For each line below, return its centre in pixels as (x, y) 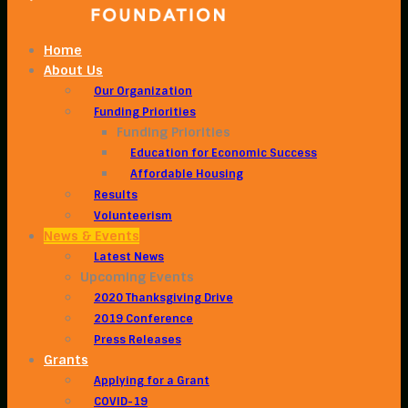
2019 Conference (143, 319)
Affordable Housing (187, 174)
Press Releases (138, 340)
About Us (73, 70)
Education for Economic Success (224, 153)
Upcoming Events (137, 277)
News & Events (92, 236)
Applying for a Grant (152, 381)
